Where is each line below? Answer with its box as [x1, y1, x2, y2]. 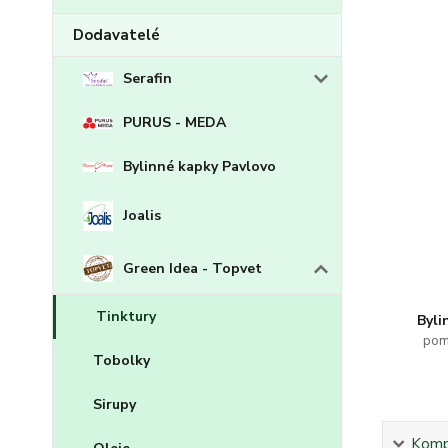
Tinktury [96, 307, 156, 327]
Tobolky [93, 351, 150, 371]
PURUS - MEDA [123, 113, 226, 132]
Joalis [123, 206, 161, 225]
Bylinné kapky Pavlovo [123, 157, 276, 176]
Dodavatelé [73, 25, 160, 45]
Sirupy [93, 395, 136, 415]
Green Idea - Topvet [123, 258, 262, 278]
